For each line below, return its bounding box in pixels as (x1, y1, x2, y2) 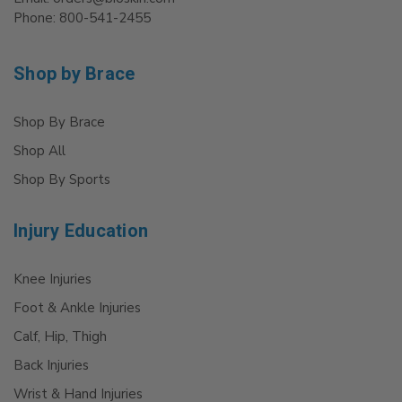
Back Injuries (13, 356, 89, 375)
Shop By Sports (13, 170, 110, 189)
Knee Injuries (13, 270, 92, 289)
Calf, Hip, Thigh (13, 328, 107, 346)
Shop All (13, 142, 66, 161)
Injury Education (13, 220, 148, 242)
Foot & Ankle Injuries (13, 299, 141, 318)
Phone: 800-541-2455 (13, 9, 151, 28)
